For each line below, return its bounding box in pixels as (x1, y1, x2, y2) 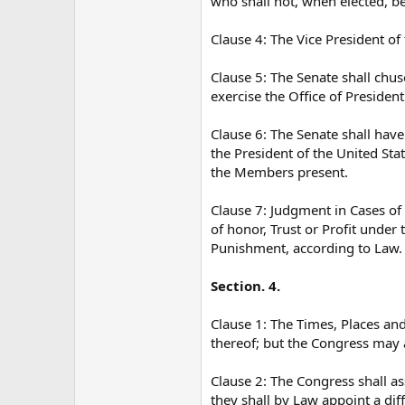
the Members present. (211, 162, 348, 181)
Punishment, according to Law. (211, 238, 402, 257)
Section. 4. (211, 276, 280, 295)
